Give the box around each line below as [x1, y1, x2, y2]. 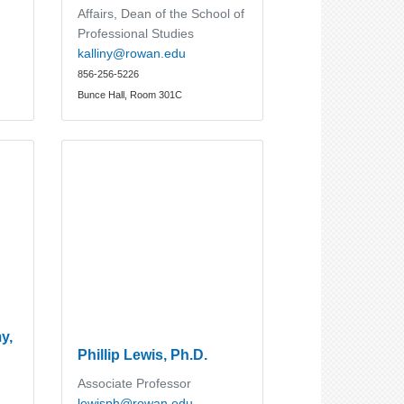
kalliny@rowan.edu [78, 45, 187, 60]
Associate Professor [78, 376, 192, 390]
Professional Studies [78, 25, 195, 41]
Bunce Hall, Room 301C [78, 88, 183, 100]
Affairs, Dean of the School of [78, 5, 245, 21]
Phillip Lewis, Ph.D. [78, 346, 208, 363]
